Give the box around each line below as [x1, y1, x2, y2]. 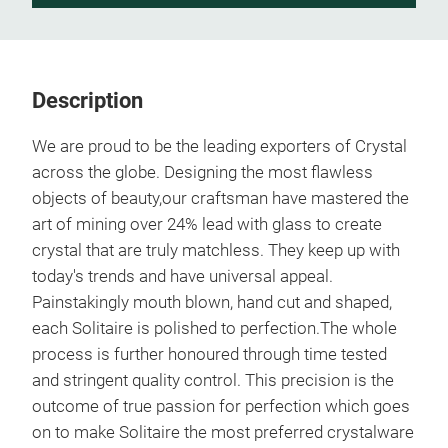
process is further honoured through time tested [32, 344, 387, 364]
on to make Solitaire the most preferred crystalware [32, 422, 414, 442]
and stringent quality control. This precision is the [32, 370, 394, 390]
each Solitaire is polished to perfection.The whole [32, 318, 397, 338]
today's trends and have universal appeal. [32, 266, 333, 286]
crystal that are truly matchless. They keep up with [32, 240, 400, 260]
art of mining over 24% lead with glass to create [32, 214, 382, 234]
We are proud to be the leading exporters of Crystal [32, 136, 407, 156]
